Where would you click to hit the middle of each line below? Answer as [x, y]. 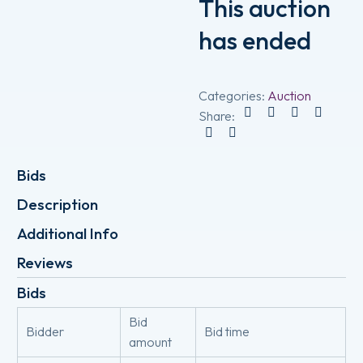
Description [58, 205]
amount [150, 342]
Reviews [45, 263]
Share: [217, 115]
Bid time [227, 332]
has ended [255, 40]
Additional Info [68, 234]
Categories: [233, 95]
